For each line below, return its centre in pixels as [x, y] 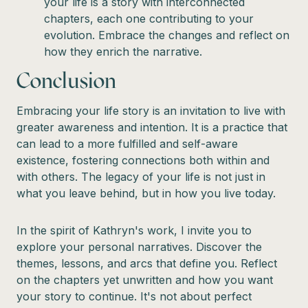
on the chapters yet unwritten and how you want [145, 279]
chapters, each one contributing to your [149, 18]
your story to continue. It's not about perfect [134, 296]
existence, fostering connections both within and [143, 160]
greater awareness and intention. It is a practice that [152, 127]
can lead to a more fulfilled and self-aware [127, 143]
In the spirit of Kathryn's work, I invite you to [134, 230]
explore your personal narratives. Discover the [139, 246]
